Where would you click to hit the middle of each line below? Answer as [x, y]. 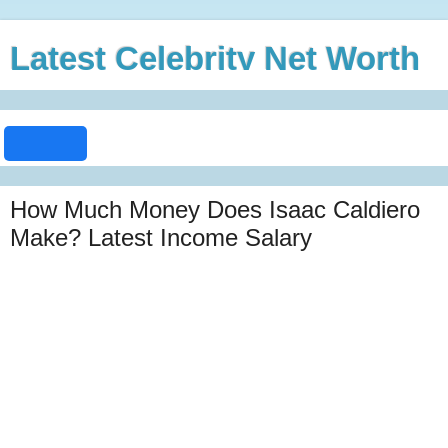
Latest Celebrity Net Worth [215, 58]
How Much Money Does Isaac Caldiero [215, 209]
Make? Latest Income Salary [161, 237]
